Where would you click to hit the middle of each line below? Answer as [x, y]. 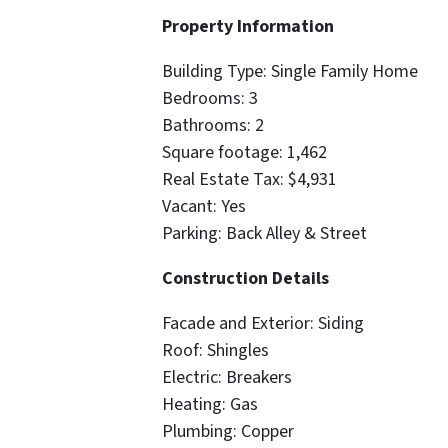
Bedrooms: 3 [210, 99]
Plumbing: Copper [228, 432]
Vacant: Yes [204, 207]
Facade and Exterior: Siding [263, 324]
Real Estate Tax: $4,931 [249, 180]
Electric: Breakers [227, 378]
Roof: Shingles [215, 351]
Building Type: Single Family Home [290, 72]
